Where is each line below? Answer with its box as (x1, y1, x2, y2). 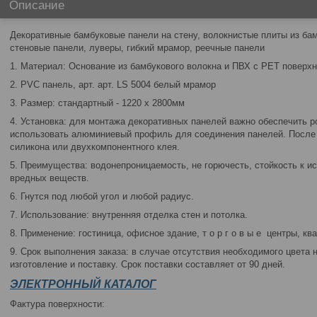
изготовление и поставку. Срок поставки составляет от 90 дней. (10, 259, 285, 270)
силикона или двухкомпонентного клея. (10, 142, 180, 152)
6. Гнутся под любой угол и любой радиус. (10, 191, 194, 202)
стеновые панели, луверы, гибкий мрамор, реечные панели (10, 42, 265, 53)
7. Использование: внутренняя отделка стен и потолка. (10, 209, 248, 220)
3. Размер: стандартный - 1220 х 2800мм (10, 98, 185, 108)
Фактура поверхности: (10, 299, 105, 309)
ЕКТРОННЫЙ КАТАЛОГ (26, 278, 156, 290)
